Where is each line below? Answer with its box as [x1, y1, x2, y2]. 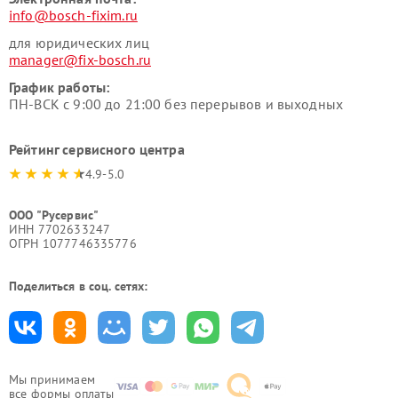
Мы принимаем [9, 370, 95, 387]
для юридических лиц [9, 33, 149, 52]
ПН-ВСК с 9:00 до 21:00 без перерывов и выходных [9, 94, 344, 113]
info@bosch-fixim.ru [9, 5, 138, 24]
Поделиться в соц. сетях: [9, 277, 148, 294]
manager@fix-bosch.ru [9, 50, 151, 68]
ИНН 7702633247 [9, 220, 111, 237]
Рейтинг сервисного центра [9, 139, 185, 158]
